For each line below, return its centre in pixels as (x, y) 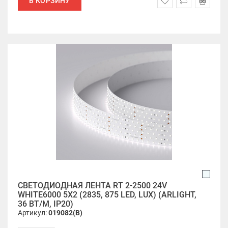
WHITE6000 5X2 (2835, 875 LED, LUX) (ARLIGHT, (107, 195)
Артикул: (33, 213)
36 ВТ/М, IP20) (46, 204)
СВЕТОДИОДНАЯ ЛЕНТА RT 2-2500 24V (92, 186)
